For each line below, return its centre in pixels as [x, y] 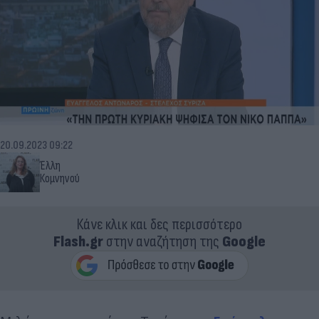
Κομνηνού [60, 178]
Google [244, 241]
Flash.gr [78, 241]
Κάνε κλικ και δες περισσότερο [159, 224]
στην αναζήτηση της [163, 241]
